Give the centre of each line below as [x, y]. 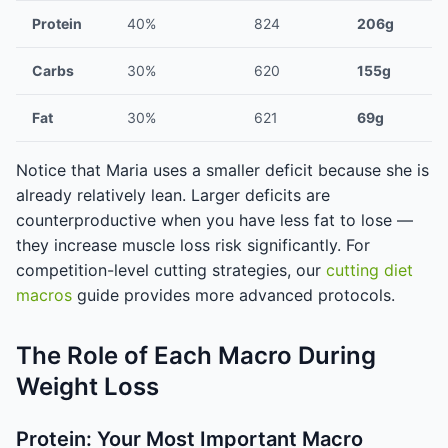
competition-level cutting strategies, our [171, 270]
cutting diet [369, 270]
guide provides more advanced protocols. [233, 295]
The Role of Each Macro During [196, 355]
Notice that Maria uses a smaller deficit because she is [222, 170]
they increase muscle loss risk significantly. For [193, 245]
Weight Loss [87, 386]
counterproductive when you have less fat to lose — [214, 220]
